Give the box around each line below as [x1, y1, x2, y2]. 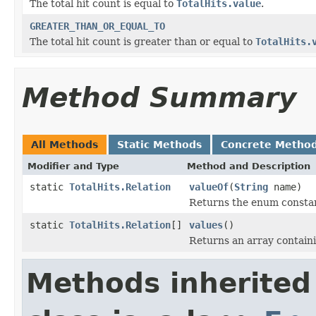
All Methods [31, 138, 98, 150]
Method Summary [22, 81, 296, 114]
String [234, 181, 268, 193]
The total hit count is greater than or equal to [30, 35, 255, 47]
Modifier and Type [28, 160, 119, 171]
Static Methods [117, 138, 202, 150]
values [189, 219, 223, 231]
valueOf [189, 181, 229, 193]
